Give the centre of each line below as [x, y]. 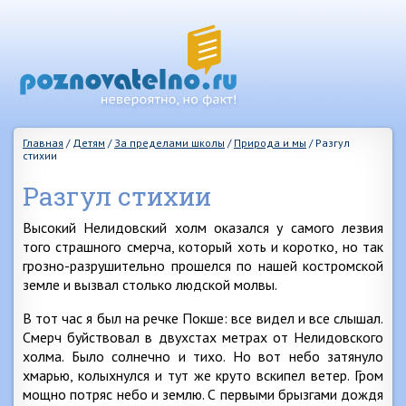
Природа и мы [270, 143]
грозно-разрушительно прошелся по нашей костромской [203, 266]
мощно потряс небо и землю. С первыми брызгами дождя [203, 394]
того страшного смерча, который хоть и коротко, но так [203, 246]
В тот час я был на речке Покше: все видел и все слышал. [203, 318]
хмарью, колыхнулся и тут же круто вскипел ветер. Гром [203, 375]
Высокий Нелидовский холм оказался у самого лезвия [203, 227]
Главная [43, 143]
